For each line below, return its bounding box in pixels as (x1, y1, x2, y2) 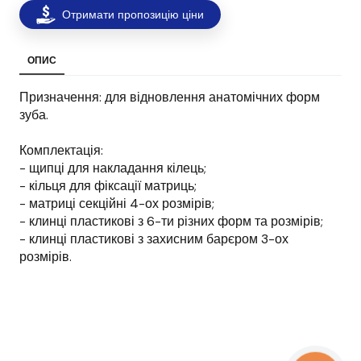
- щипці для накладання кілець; (19, 160, 206, 177)
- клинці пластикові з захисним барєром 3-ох (19, 230, 288, 248)
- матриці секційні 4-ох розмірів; (19, 195, 214, 213)
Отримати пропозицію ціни (62, 7, 204, 23)
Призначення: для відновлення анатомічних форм (19, 89, 320, 106)
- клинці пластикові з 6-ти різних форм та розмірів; (19, 213, 323, 230)
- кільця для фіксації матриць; (19, 177, 197, 195)
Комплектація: (19, 142, 103, 160)
